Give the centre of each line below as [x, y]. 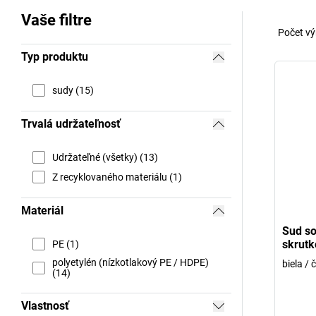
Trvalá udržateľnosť [71, 124]
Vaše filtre [56, 20]
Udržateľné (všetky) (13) [105, 157]
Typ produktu [55, 57]
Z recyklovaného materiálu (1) [117, 177]
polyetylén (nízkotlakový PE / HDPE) [130, 263]
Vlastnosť [45, 306]
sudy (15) [73, 90]
